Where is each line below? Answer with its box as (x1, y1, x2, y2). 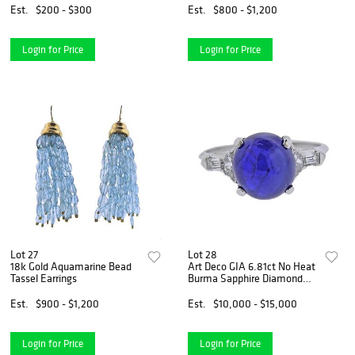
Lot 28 (188, 246, 218, 261)
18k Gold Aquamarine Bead (10, 258, 132, 273)
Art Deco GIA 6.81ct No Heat (188, 258, 316, 273)
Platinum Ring (188, 282, 253, 297)
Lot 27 (10, 246, 38, 261)
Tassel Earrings (10, 270, 77, 285)
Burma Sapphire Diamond (188, 270, 303, 285)
